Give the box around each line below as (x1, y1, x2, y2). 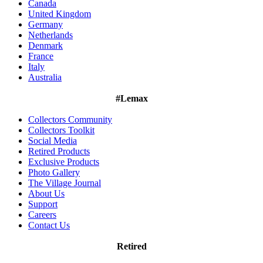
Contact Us (28, 220, 70, 231)
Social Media (28, 136, 77, 146)
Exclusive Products (28, 157, 99, 167)
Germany (28, 19, 63, 30)
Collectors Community (28, 114, 112, 125)
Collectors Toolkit (28, 125, 95, 136)
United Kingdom (28, 9, 91, 19)
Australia (28, 72, 62, 83)
